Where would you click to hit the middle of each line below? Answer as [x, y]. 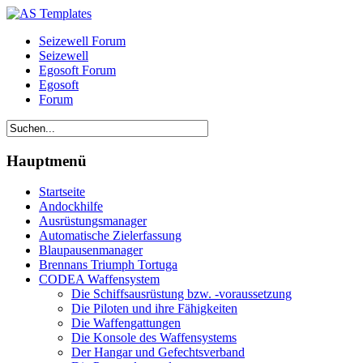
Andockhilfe [71, 207]
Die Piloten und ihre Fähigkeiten [154, 309]
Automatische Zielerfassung [110, 236]
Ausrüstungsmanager [93, 221]
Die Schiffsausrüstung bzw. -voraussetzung [181, 294]
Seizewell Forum [82, 41]
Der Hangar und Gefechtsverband [158, 352]
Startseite [62, 192]
